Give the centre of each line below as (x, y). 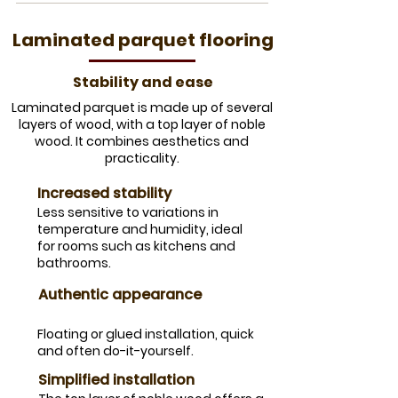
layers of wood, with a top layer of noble (142, 125)
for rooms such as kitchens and (136, 247)
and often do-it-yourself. (115, 351)
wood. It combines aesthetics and (142, 142)
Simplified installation (116, 380)
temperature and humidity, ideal (140, 230)
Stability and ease (143, 83)
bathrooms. (74, 263)
